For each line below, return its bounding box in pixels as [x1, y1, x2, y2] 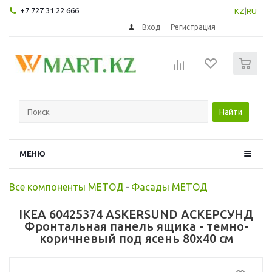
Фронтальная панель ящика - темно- [24, 219, 248, 233]
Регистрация [171, 22, 216, 31]
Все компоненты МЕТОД [9, 181, 124, 192]
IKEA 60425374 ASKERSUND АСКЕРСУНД [19, 206, 253, 221]
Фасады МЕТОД [131, 181, 208, 192]
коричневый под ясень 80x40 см [39, 231, 233, 245]
